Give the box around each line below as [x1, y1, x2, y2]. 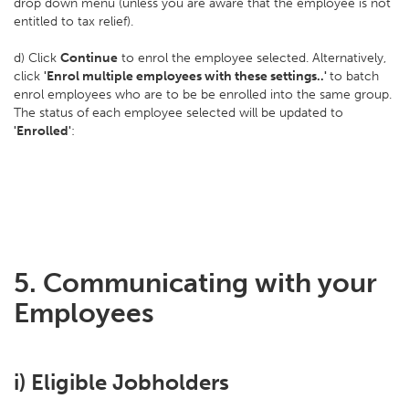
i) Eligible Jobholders [14, 369, 235, 395]
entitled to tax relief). [14, 14, 133, 29]
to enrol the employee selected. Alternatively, [118, 50, 386, 66]
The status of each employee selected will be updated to [14, 105, 343, 121]
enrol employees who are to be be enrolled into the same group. [14, 87, 392, 102]
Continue [60, 50, 118, 66]
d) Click [14, 50, 60, 66]
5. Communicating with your [14, 267, 377, 299]
